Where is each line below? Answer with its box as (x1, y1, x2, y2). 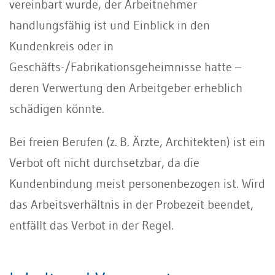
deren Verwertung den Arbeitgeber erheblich (9, 80, 242, 95)
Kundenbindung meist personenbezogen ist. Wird (9, 176, 265, 191)
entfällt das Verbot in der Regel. (9, 217, 174, 233)
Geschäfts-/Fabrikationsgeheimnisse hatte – (9, 59, 241, 74)
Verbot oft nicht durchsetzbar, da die (9, 155, 199, 170)
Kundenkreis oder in (9, 38, 114, 53)
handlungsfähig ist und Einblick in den (9, 17, 210, 33)
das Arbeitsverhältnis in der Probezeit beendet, (9, 196, 254, 212)
